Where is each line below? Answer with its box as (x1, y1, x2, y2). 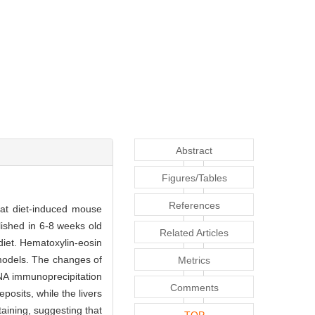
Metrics (178, 254, 210, 266)
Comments (169, 281, 219, 293)
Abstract (176, 144, 212, 156)
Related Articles (160, 226, 229, 238)
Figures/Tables (161, 172, 227, 184)
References (168, 199, 220, 211)
